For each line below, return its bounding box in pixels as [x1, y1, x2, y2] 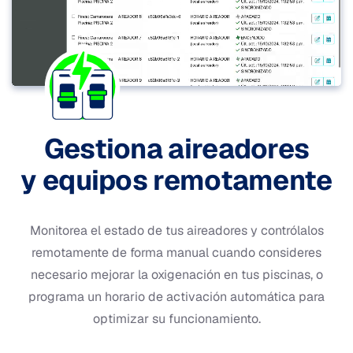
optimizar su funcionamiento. [92, 310, 261, 327]
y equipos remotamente [20, 162, 333, 198]
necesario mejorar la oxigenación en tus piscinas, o [30, 266, 323, 283]
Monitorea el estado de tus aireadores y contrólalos [29, 221, 324, 239]
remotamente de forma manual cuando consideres [32, 243, 321, 261]
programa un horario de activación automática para [28, 288, 325, 305]
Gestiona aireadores [43, 130, 310, 166]
